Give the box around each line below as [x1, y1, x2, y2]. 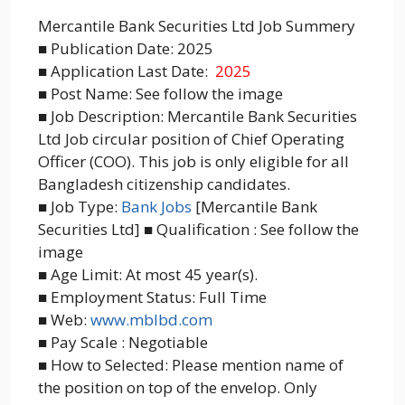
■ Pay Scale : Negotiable [38, 332, 208, 353]
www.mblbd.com [90, 309, 212, 331]
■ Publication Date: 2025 [38, 38, 213, 60]
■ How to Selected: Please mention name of [38, 354, 344, 376]
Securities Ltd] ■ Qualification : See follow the [38, 219, 359, 240]
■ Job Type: [38, 196, 121, 218]
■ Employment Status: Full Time [38, 287, 267, 308]
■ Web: [38, 309, 90, 331]
